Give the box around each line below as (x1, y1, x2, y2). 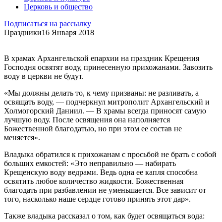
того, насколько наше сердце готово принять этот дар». (4, 194, 191, 203)
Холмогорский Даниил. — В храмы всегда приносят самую (4, 106, 206, 115)
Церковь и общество (24, 2, 93, 11)
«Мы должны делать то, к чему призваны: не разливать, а (4, 88, 199, 97)
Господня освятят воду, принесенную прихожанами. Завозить (4, 62, 213, 71)
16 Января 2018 (42, 28, 94, 37)
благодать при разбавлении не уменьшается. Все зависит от (4, 185, 206, 194)
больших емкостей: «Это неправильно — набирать (4, 159, 176, 167)
